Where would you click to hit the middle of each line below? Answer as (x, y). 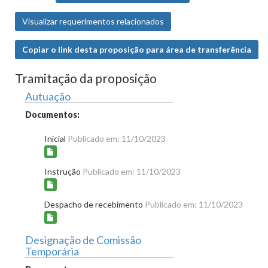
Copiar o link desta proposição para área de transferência (137, 49)
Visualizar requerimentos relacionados (93, 21)
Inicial (56, 138)
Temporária (52, 251)
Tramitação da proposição (86, 78)
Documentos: (52, 115)
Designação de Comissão (83, 240)
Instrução (63, 171)
